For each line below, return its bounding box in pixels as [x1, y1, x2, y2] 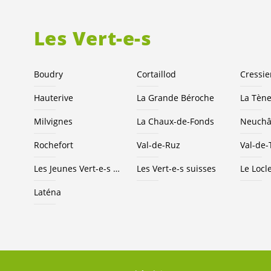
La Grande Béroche [137, 91, 215, 103]
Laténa [33, 186, 61, 198]
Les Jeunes [33, 162, 79, 174]
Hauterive [33, 91, 73, 103]
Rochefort [33, 139, 73, 151]
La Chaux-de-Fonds [137, 115, 215, 127]
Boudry [33, 68, 63, 80]
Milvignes [33, 115, 73, 127]
